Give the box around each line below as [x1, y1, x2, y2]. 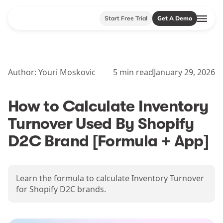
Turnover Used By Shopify [8, 114, 194, 133]
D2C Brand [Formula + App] [8, 132, 209, 150]
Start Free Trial [105, 14, 147, 22]
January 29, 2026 [154, 67, 215, 78]
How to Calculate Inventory [8, 97, 209, 115]
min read [117, 67, 153, 78]
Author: [8, 67, 38, 78]
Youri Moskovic [38, 67, 96, 78]
